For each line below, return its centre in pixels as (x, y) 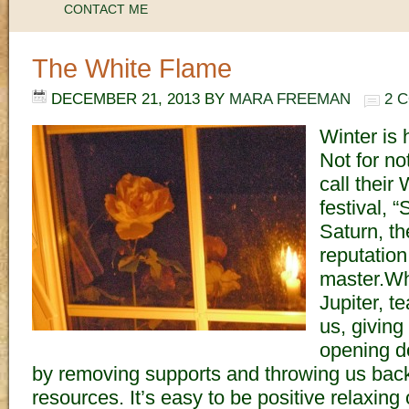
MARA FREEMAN (290, 99)
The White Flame (132, 68)
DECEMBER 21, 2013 (126, 99)
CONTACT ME (106, 9)
